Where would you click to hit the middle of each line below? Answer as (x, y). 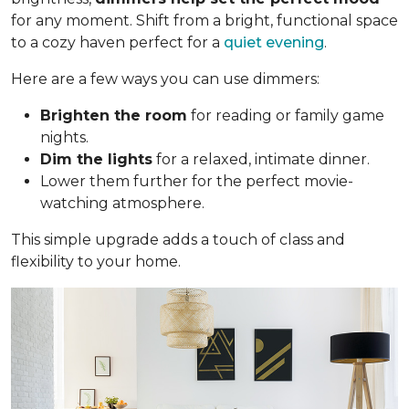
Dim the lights (96, 159)
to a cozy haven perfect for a (117, 42)
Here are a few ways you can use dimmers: (165, 79)
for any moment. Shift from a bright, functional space (204, 20)
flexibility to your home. (96, 261)
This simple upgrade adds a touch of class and (178, 239)
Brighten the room (114, 115)
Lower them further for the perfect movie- (197, 181)
